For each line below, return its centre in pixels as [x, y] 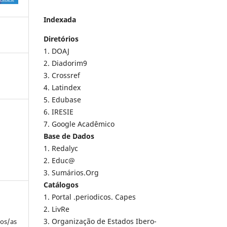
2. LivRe [56, 209]
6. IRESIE [59, 112]
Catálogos [61, 185]
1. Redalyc [61, 148]
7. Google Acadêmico [79, 124]
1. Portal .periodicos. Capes [90, 197]
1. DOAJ [56, 51]
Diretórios [61, 39]
